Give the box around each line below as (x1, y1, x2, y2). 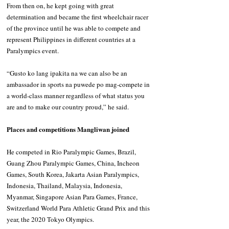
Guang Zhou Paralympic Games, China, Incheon (7, 158, 141, 168)
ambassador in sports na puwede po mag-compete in (7, 80, 151, 89)
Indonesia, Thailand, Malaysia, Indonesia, (7, 181, 124, 191)
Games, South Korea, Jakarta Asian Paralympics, (7, 170, 141, 179)
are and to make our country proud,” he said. (7, 102, 129, 112)
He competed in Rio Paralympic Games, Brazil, (7, 147, 138, 157)
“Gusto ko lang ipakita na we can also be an (7, 68, 129, 78)
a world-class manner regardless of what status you (7, 91, 146, 101)
